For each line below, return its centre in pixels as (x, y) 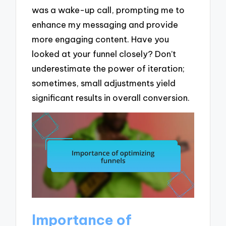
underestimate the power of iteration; (108, 68)
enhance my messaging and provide (105, 24)
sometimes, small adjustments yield (104, 83)
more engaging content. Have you (101, 39)
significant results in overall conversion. (111, 97)
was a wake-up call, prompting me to (108, 10)
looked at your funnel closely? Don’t (104, 53)
